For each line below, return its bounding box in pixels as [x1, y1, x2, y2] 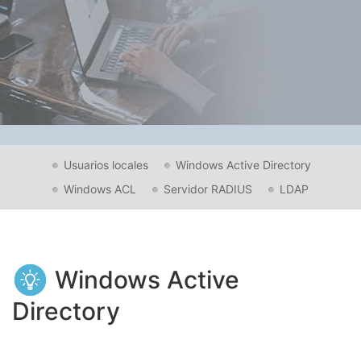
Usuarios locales [64, 158, 148, 172]
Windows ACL [64, 182, 136, 196]
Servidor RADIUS [164, 182, 252, 196]
